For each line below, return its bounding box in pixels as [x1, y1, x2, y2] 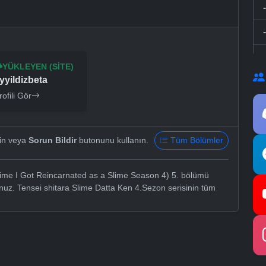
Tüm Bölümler [170, 135, 223, 145]
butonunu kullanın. [77, 135, 148, 145]
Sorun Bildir [28, 135, 77, 145]
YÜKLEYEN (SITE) [2, 62, 74, 72]
